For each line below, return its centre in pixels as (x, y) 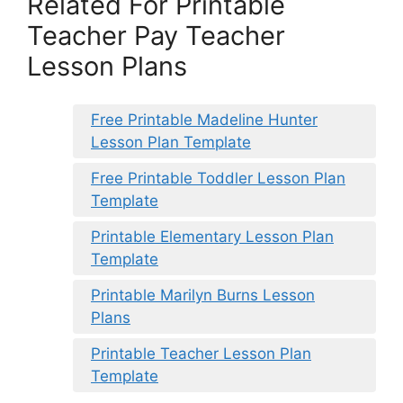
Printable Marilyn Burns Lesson (203, 296)
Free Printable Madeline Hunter (204, 120)
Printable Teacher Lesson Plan (201, 354)
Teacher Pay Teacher (156, 35)
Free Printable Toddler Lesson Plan (218, 179)
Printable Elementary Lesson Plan (212, 237)
